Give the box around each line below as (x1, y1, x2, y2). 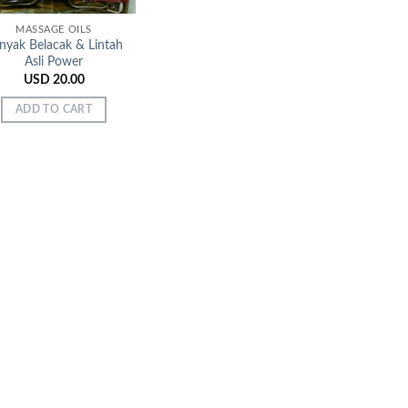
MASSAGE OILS (15, 24, 92, 35)
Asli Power (25, 55, 83, 69)
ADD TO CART (15, 105, 92, 116)
